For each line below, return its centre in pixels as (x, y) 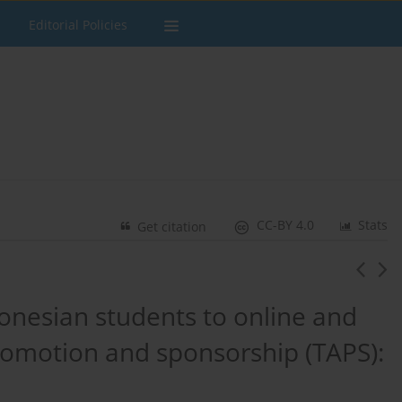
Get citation (172, 227)
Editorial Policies (78, 25)
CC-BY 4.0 (286, 225)
